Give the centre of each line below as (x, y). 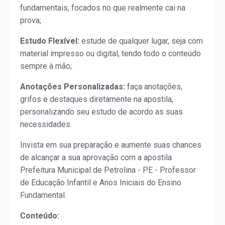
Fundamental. (43, 195)
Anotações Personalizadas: (73, 87)
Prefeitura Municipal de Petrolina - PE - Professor (108, 170)
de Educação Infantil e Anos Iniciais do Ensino (101, 183)
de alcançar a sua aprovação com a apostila (96, 158)
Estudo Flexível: (50, 41)
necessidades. (46, 125)
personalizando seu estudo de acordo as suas (102, 112)
